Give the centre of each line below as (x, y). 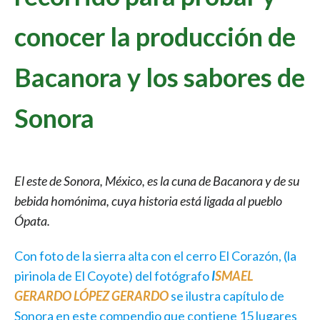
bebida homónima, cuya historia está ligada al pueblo (148, 201)
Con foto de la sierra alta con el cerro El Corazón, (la (155, 256)
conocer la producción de (155, 36)
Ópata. (32, 221)
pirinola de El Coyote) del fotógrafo (113, 276)
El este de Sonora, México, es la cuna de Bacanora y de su (157, 181)
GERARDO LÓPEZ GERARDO (91, 296)
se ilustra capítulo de (227, 296)
